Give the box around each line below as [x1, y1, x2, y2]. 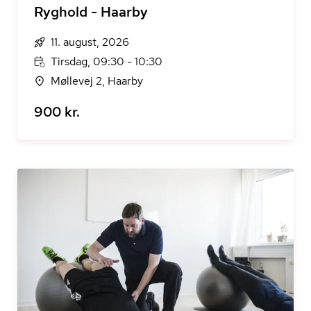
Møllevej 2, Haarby [51, 74, 143, 88]
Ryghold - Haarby [34, 3, 148, 21]
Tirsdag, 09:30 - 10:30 [51, 54, 162, 69]
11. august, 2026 [51, 35, 129, 49]
